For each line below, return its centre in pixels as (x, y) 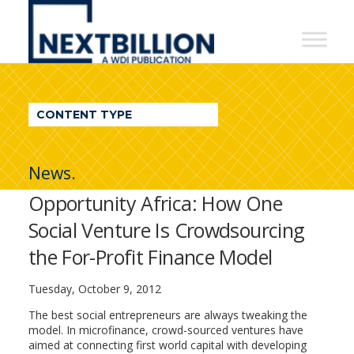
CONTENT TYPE (84, 115)
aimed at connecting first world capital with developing (167, 345)
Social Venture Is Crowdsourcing (166, 230)
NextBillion (91, 16)
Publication (94, 142)
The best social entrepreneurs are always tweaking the (168, 315)
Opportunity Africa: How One (155, 203)
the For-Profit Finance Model (150, 257)
